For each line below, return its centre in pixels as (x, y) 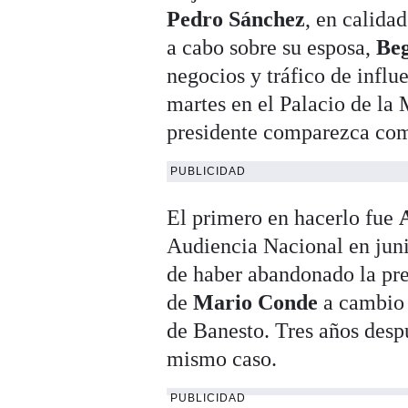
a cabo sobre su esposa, (272, 48)
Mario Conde (256, 303)
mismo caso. (222, 359)
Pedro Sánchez (236, 20)
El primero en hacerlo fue (283, 218)
